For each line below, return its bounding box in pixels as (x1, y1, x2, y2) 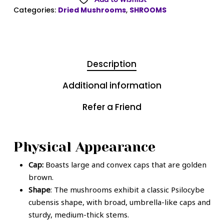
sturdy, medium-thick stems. (28, 209, 129, 219)
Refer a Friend (82, 101, 141, 113)
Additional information (62, 79, 161, 91)
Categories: (13, 5, 58, 15)
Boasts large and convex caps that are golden (45, 159, 206, 169)
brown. (28, 172, 53, 182)
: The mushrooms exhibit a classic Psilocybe (50, 184, 204, 194)
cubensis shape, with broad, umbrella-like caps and (28, 197, 210, 207)
